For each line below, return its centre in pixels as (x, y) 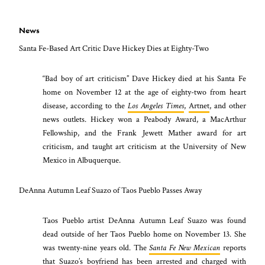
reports (234, 248)
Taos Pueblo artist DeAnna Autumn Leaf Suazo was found (144, 221)
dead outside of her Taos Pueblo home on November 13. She (144, 234)
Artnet (199, 106)
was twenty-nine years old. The (96, 248)
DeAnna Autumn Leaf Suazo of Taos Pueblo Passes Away (111, 190)
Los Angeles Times (156, 106)
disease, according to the (85, 106)
